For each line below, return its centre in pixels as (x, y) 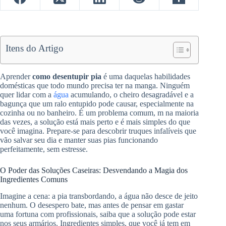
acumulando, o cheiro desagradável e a (131, 95)
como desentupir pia (67, 77)
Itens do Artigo (35, 48)
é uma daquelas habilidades (146, 77)
